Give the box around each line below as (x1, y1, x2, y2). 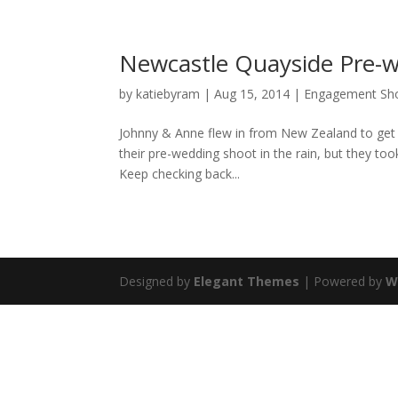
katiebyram (136, 85, 201, 102)
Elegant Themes (194, 273, 300, 290)
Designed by (119, 273, 195, 290)
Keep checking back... (119, 165, 241, 182)
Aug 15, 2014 (214, 85, 291, 102)
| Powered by (299, 273, 386, 290)
